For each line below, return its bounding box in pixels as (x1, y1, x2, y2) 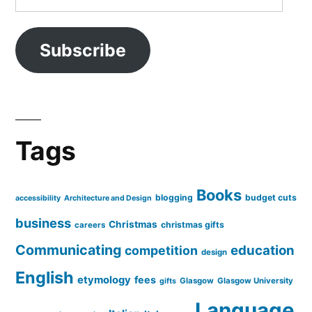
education (231, 242, 295, 258)
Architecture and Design (64, 194, 152, 203)
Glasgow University (217, 276, 293, 286)
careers (75, 220, 105, 231)
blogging (155, 192, 193, 203)
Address (15, 2, 65, 22)
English (15, 267, 74, 288)
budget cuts (245, 192, 297, 203)
